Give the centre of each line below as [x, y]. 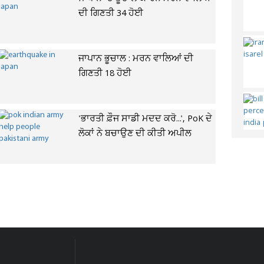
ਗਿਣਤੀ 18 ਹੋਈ [105, 74]
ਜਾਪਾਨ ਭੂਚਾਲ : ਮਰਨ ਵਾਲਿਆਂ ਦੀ [136, 59]
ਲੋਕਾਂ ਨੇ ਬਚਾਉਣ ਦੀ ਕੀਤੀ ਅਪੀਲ [135, 134]
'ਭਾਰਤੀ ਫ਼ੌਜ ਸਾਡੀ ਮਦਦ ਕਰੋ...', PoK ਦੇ [145, 119]
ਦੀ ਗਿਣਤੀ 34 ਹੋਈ [110, 14]
